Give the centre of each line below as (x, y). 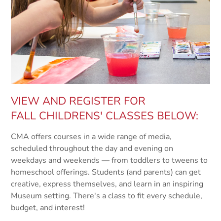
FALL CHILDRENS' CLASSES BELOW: (105, 116)
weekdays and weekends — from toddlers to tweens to (110, 161)
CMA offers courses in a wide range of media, (92, 137)
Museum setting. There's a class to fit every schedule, (107, 196)
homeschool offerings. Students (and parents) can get (106, 172)
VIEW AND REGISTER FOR (78, 101)
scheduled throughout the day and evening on (92, 149)
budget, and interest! (50, 208)
